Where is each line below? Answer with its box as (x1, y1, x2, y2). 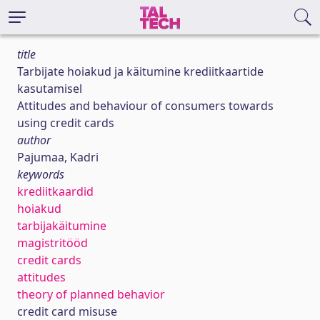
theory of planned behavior (17, 286, 165, 302)
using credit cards (17, 115, 114, 131)
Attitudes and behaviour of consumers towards (17, 98, 274, 114)
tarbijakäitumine (17, 218, 106, 234)
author (17, 132, 51, 148)
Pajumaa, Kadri (17, 149, 99, 165)
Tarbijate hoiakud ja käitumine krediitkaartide (17, 64, 264, 79)
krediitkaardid (17, 184, 94, 199)
